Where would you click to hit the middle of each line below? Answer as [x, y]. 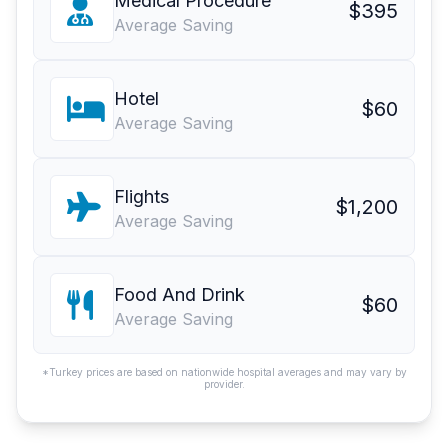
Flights [141, 197]
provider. [224, 384]
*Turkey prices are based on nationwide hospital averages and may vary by [224, 372]
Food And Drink [179, 295]
